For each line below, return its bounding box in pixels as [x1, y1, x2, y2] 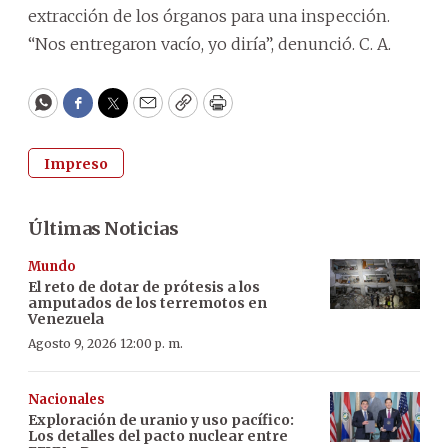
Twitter [111, 100, 179, 124]
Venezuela [28, 309, 104, 328]
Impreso [44, 154, 108, 173]
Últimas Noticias [28, 216, 178, 240]
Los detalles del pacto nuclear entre [28, 426, 288, 445]
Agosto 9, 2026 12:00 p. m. [28, 335, 183, 351]
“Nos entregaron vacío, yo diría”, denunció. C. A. [28, 33, 391, 54]
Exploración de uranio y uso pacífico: [28, 410, 294, 429]
